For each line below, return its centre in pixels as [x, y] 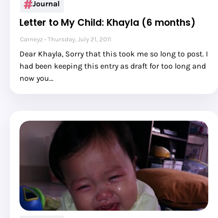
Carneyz [31, 39]
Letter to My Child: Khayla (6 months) [108, 23]
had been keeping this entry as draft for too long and [113, 66]
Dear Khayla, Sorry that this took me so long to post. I [114, 54]
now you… [36, 78]
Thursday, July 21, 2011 [79, 39]
